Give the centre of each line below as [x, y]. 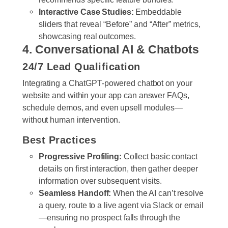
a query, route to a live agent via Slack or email [121, 205]
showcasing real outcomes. [87, 36]
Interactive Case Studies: [86, 11]
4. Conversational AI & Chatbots [111, 49]
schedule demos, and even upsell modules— [103, 107]
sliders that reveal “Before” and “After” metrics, [120, 24]
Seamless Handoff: [75, 193]
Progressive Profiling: [80, 156]
